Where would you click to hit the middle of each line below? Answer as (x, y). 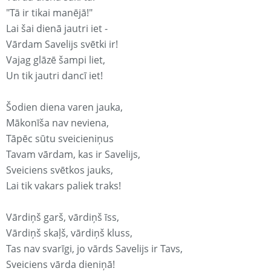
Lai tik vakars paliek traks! (64, 186)
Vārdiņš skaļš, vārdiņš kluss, (69, 233)
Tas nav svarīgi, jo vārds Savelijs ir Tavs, (94, 249)
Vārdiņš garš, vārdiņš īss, (63, 217)
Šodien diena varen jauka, (64, 107)
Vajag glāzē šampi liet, (56, 60)
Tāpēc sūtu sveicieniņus (60, 139)
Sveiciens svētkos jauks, (60, 170)
